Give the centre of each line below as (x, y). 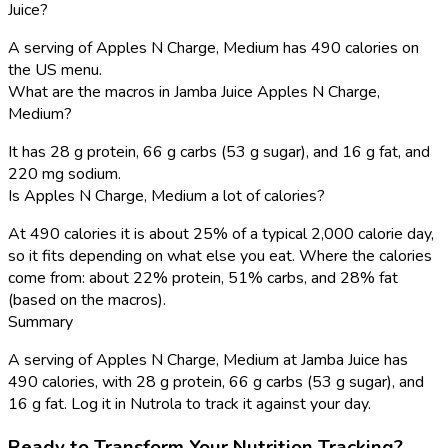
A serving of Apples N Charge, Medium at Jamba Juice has (208, 359)
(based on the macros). (87, 299)
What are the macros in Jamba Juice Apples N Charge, (194, 91)
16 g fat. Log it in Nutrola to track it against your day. (189, 403)
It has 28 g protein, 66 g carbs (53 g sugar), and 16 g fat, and (219, 151)
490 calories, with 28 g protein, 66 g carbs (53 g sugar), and (216, 381)
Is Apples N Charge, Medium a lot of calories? (166, 195)
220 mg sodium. (64, 173)
